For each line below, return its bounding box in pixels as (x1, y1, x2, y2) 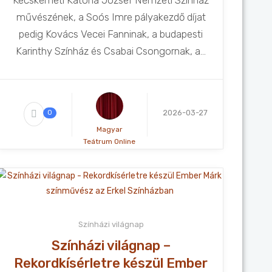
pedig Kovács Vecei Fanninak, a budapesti (19, 28, 203, 40)
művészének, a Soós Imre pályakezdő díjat (16, 11, 206, 23)
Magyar (96, 125, 123, 134)
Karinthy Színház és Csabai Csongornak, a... (16, 45, 206, 57)
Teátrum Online (83, 137, 136, 146)
